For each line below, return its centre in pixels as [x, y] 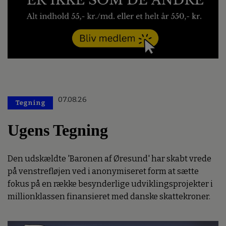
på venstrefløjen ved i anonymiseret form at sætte [103, 171]
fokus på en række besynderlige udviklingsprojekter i [110, 184]
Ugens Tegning [58, 130]
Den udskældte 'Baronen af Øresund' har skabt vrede [109, 158]
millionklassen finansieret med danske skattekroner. [109, 196]
